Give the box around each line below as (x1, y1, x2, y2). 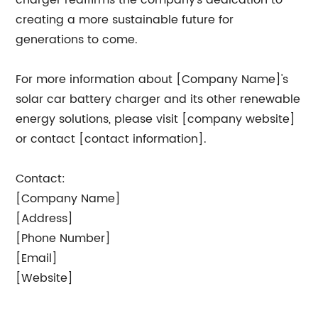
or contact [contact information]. (16, 130, 207, 148)
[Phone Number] (16, 229, 111, 248)
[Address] (16, 209, 74, 228)
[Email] (16, 249, 58, 268)
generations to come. (16, 31, 138, 49)
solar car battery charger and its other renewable (16, 90, 301, 109)
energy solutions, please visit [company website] (16, 110, 296, 128)
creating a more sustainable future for (16, 11, 234, 29)
